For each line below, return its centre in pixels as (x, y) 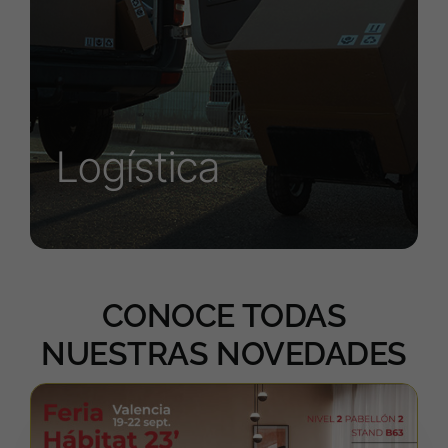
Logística (137, 167)
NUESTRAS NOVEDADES (224, 354)
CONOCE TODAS (224, 316)
